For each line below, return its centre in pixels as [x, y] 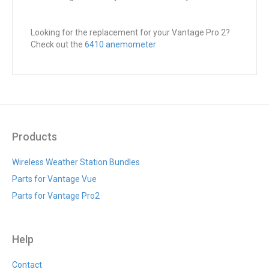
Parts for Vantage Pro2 [56, 195]
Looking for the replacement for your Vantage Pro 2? [130, 32]
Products [35, 136]
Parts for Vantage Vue [54, 179]
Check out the [58, 44]
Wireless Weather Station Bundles [76, 162]
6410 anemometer [120, 44]
